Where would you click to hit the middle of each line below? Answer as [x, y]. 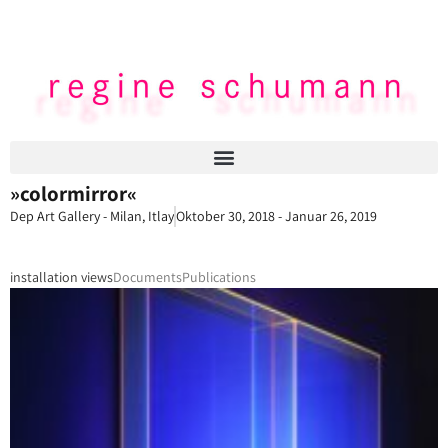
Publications [219, 276]
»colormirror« [73, 193]
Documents [147, 276]
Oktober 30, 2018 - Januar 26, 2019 [276, 215]
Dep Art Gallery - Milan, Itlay [92, 215]
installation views [61, 276]
